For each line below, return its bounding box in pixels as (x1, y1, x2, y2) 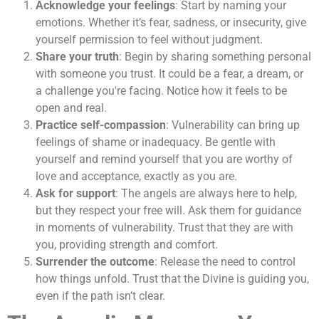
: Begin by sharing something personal (119, 50, 311, 64)
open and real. (36, 101, 107, 115)
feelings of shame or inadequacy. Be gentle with (36, 135, 276, 150)
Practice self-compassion (36, 118, 166, 132)
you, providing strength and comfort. (36, 238, 218, 252)
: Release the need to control (155, 255, 296, 269)
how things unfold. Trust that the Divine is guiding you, (36, 272, 309, 286)
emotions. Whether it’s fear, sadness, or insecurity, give (36, 16, 306, 30)
